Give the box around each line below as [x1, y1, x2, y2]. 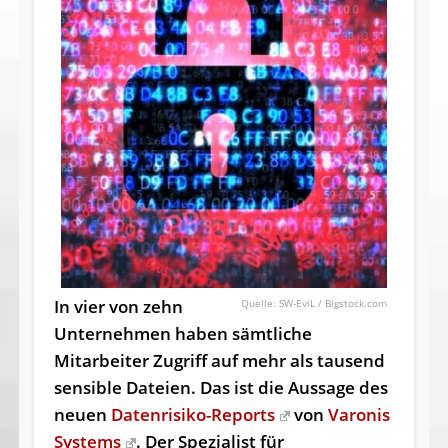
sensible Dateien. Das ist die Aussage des [53, 376, 388, 400]
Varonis [327, 403, 390, 427]
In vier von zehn [53, 295, 183, 319]
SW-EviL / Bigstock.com [279, 296, 388, 311]
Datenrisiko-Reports [110, 403, 275, 427]
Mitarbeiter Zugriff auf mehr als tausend [53, 349, 385, 373]
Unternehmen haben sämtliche [53, 322, 312, 346]
